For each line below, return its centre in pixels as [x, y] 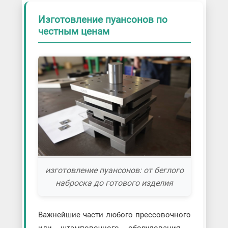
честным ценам [74, 31]
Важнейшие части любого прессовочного [115, 215]
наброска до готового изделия [115, 183]
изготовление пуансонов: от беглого [114, 170]
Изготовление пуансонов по [103, 20]
